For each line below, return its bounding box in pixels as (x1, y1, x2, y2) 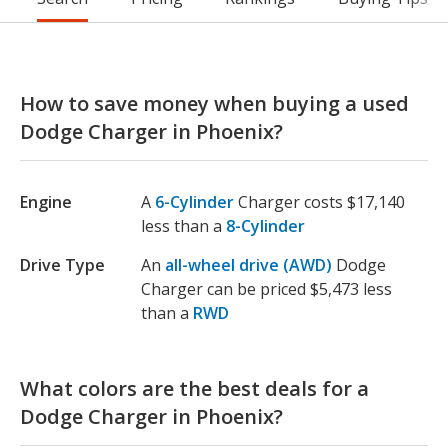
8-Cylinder (226, 215, 305, 238)
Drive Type (20, 254, 105, 277)
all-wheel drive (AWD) (165, 254, 336, 277)
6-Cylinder (155, 191, 234, 214)
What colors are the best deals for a (20, 375, 369, 403)
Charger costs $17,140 (238, 191, 405, 214)
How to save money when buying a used (20, 90, 409, 118)
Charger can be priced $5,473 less (141, 278, 392, 301)
